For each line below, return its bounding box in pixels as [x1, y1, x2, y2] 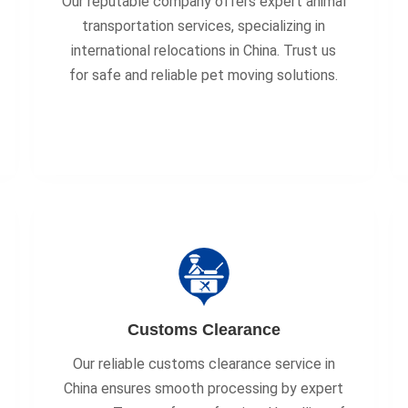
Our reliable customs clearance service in [72, 355, 335, 372]
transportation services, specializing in [82, 17, 326, 35]
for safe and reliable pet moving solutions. [69, 66, 339, 84]
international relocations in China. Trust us [71, 42, 337, 59]
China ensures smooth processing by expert [64, 380, 344, 397]
